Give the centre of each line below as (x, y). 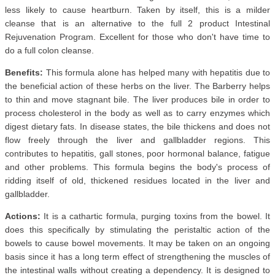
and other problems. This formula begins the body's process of (137, 167)
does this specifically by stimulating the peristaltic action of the (137, 230)
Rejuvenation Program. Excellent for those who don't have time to (137, 37)
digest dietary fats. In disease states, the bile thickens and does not (137, 127)
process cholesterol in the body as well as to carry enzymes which (137, 113)
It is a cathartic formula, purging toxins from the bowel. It (155, 216)
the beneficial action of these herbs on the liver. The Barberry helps (137, 86)
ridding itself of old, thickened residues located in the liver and (137, 181)
